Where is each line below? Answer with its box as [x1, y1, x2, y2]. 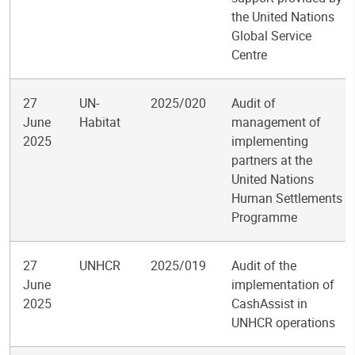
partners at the [231, 151, 312, 169]
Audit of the [231, 257, 296, 274]
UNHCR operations [231, 314, 335, 331]
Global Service [231, 27, 311, 44]
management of [231, 113, 321, 131]
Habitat [79, 113, 120, 131]
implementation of [231, 276, 334, 293]
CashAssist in [231, 295, 307, 312]
